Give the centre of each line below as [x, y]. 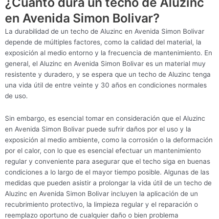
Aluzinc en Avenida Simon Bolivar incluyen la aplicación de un [101, 193]
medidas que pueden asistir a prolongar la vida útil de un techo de [108, 183]
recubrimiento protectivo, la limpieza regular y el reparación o [101, 204]
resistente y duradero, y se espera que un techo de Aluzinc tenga [108, 74]
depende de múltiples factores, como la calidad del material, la [103, 42]
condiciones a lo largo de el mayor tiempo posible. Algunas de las [107, 172]
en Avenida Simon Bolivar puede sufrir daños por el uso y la [98, 129]
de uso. [16, 96]
